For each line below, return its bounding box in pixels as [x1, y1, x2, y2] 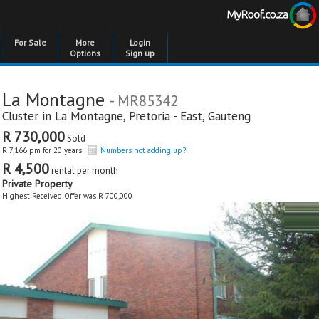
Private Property [2, 177, 73, 190]
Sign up [125, 48, 155, 58]
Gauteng [208, 108, 251, 124]
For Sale [14, 37, 46, 48]
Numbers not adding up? [100, 145, 186, 155]
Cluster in [2, 108, 55, 124]
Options [70, 48, 100, 58]
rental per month [49, 164, 118, 177]
